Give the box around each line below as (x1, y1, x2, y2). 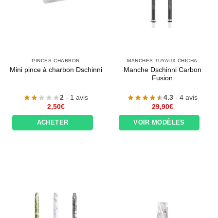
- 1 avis (64, 93, 88, 102)
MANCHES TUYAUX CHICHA (127, 58, 198, 64)
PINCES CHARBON (32, 58, 80, 64)
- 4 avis (173, 93, 198, 102)
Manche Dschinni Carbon (123, 66, 201, 73)
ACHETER (36, 118, 69, 126)
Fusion (152, 74, 173, 82)
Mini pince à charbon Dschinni (9, 66, 102, 74)
